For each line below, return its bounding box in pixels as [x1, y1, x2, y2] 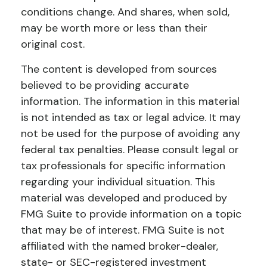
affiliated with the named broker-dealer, [21, 239, 218, 253]
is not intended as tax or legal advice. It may [21, 110, 241, 125]
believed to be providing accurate [21, 78, 189, 92]
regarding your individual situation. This [21, 175, 215, 189]
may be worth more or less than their [21, 21, 207, 35]
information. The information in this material [21, 94, 240, 108]
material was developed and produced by [21, 191, 227, 205]
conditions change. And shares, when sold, [21, 5, 229, 19]
